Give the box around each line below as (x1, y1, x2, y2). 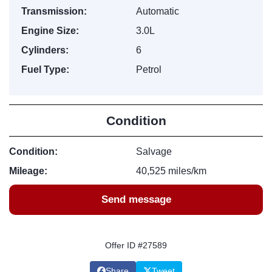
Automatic (136, 6, 179, 16)
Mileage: (9, 166, 47, 176)
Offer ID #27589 (105, 240, 167, 250)
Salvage (136, 146, 172, 157)
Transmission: (21, 6, 87, 16)
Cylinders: (21, 45, 69, 55)
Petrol (136, 64, 161, 75)
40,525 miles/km (136, 166, 206, 176)
